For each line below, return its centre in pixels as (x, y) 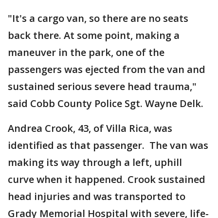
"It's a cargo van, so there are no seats (98, 18)
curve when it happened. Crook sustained (107, 179)
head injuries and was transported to (97, 196)
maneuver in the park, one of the (86, 52)
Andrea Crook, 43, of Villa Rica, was (90, 128)
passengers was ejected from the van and (107, 69)
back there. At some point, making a (94, 35)
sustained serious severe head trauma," (102, 86)
